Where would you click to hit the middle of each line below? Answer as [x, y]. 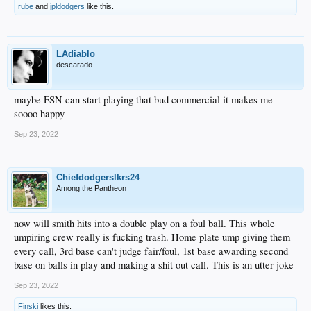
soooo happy [39, 114]
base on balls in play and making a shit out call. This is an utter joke [154, 265]
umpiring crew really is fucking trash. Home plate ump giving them [152, 237]
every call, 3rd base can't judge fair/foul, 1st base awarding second [151, 251]
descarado [74, 65]
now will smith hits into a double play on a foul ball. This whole [144, 224]
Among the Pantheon [91, 188]
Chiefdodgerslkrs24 [98, 178]
